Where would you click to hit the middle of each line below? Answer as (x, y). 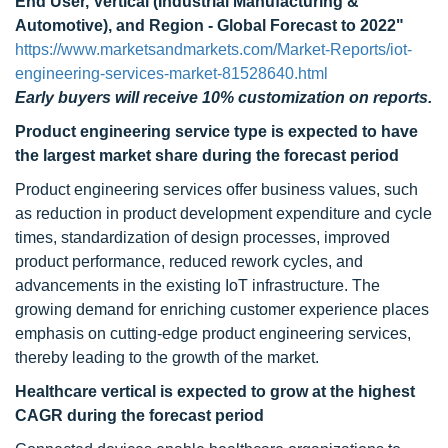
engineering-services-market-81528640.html (171, 73)
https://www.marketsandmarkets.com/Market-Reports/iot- (213, 49)
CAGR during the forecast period (139, 415)
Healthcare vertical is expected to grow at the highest (215, 391)
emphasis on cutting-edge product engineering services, (213, 333)
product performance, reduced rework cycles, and (189, 261)
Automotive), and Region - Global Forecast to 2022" (209, 25)
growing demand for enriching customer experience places (222, 309)
